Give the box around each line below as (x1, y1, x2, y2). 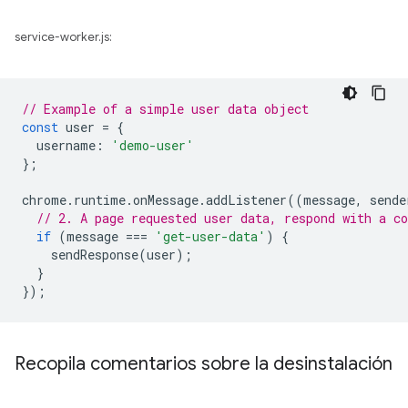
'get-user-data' (155, 228, 266, 245)
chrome (22, 191, 66, 209)
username (36, 137, 96, 154)
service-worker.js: (15, 30, 112, 45)
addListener (206, 191, 287, 209)
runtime (74, 191, 126, 209)
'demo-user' (111, 137, 194, 154)
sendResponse (51, 246, 138, 263)
